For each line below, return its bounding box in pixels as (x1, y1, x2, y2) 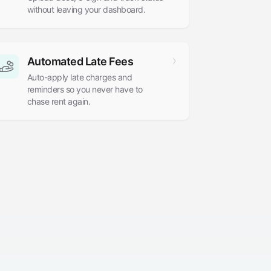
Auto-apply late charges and (27, 72, 132, 82)
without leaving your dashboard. (27, 4, 146, 15)
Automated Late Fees (27, 55, 134, 68)
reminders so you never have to (27, 84, 143, 94)
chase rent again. (27, 96, 91, 106)
